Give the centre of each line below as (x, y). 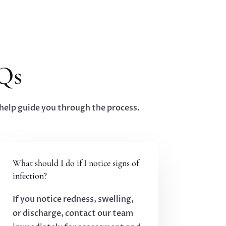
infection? (30, 176)
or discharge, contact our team (73, 214)
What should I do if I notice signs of (75, 163)
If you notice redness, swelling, (73, 200)
